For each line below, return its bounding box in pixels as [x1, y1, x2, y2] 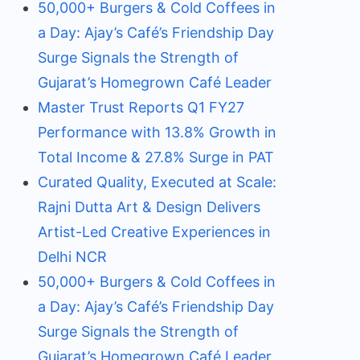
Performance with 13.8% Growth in [37, 124, 276, 141]
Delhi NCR [37, 248, 107, 265]
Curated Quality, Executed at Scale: [37, 174, 276, 190]
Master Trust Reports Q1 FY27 [37, 99, 244, 116]
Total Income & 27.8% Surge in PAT [37, 149, 274, 166]
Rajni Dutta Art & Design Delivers [37, 198, 260, 215]
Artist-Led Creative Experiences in [37, 223, 271, 240]
